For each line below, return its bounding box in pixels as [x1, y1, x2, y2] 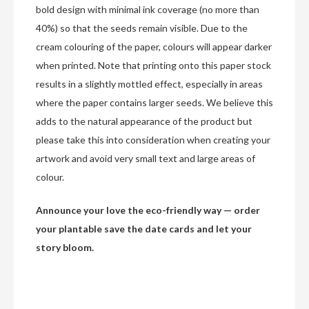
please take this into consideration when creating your [36, 134, 270, 146]
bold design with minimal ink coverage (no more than [36, 3, 259, 16]
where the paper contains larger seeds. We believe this [36, 97, 273, 109]
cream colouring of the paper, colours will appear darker [36, 41, 272, 53]
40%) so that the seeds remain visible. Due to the [36, 22, 248, 34]
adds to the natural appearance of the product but [36, 115, 252, 128]
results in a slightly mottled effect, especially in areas [36, 78, 263, 90]
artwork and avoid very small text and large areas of [36, 152, 255, 165]
